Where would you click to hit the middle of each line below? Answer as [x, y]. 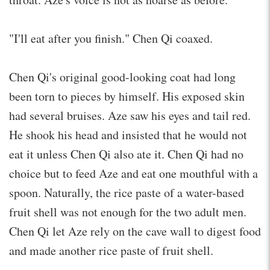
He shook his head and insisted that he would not [128, 134]
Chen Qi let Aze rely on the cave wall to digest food [135, 231]
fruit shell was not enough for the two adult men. [128, 212]
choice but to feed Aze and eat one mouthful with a [133, 173]
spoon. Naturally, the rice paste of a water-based [127, 192]
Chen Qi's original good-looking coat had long [122, 77]
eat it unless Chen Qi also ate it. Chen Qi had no [126, 154]
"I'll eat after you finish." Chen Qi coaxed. [111, 38]
